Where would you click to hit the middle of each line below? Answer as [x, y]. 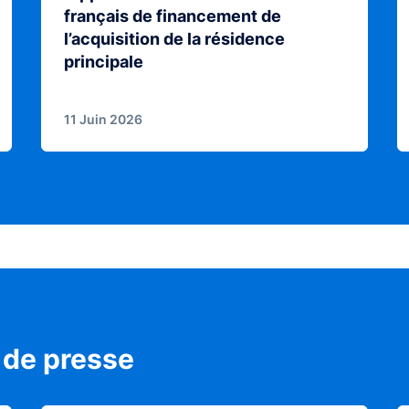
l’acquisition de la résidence [174, 39]
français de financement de [172, 16]
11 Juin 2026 [103, 120]
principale [103, 62]
